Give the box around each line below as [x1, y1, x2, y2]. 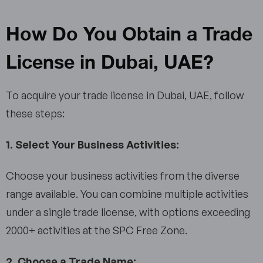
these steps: [6, 107, 69, 120]
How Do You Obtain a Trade [6, 15, 252, 50]
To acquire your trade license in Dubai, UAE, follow [6, 89, 244, 102]
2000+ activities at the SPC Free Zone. [6, 224, 192, 237]
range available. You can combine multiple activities [6, 187, 248, 201]
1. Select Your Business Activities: [6, 138, 181, 151]
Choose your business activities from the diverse [6, 169, 240, 183]
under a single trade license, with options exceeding [6, 205, 250, 219]
